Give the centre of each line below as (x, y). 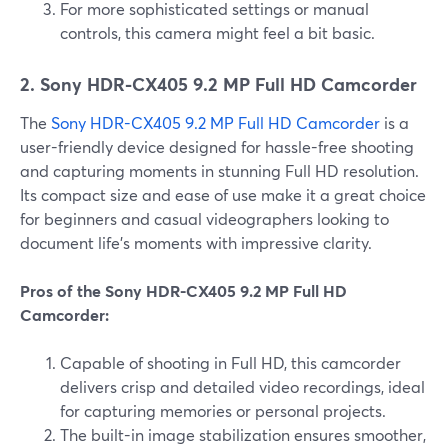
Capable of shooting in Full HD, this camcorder (230, 363)
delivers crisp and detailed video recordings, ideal (242, 387)
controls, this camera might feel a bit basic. (217, 33)
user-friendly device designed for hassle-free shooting (217, 147)
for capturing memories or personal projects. (223, 411)
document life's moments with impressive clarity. (196, 243)
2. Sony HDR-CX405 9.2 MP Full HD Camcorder (218, 84)
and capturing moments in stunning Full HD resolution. (219, 171)
